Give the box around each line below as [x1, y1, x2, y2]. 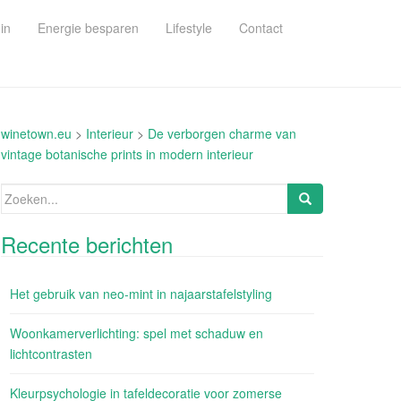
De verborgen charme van [148, 124, 296, 142]
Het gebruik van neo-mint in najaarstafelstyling [10, 285, 272, 303]
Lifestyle [166, 19, 212, 37]
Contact [239, 19, 283, 37]
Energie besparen [38, 19, 139, 37]
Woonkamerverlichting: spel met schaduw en [10, 324, 263, 342]
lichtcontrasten [10, 345, 92, 363]
